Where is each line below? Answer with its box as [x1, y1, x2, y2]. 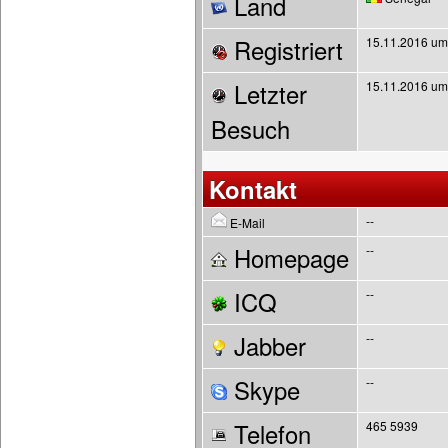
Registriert [227, 33, 343, 67]
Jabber [227, 329, 306, 363]
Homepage [227, 241, 349, 275]
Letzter [227, 77, 307, 111]
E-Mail [227, 214, 265, 231]
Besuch [211, 112, 290, 146]
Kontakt [209, 172, 297, 206]
